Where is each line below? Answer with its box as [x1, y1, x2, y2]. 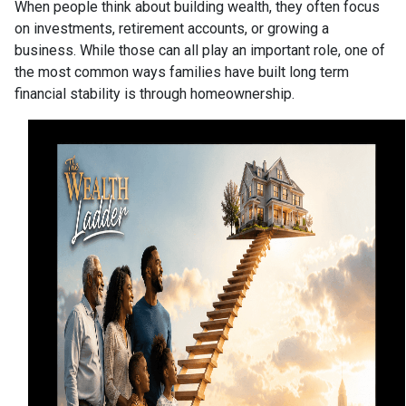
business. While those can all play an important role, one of [14, 42, 385, 59]
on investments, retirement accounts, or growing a [14, 20, 329, 37]
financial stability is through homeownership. [14, 85, 295, 102]
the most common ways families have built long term [14, 63, 349, 81]
